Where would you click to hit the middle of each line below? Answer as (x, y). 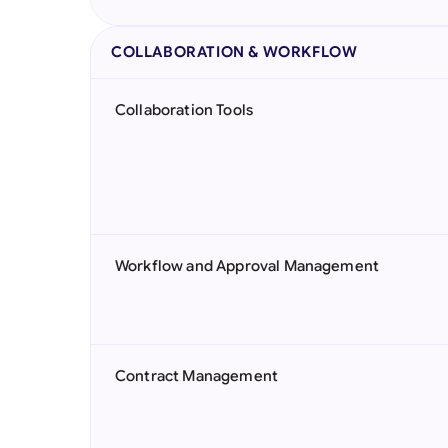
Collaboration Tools (184, 110)
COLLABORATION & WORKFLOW (234, 52)
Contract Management (197, 376)
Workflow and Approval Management (247, 266)
